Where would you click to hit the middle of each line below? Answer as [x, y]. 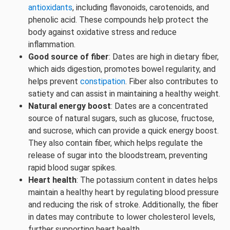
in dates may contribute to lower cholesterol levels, [122, 217]
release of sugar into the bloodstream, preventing [118, 155]
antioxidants [50, 7]
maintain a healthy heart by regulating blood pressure [123, 192]
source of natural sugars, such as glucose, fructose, [121, 118]
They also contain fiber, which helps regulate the [116, 143]
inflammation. [52, 44]
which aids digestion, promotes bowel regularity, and [122, 69]
